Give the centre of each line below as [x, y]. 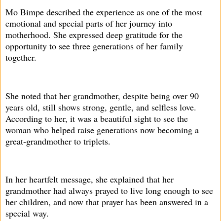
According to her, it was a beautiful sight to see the [97, 118]
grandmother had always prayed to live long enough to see [109, 191]
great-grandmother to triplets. [58, 141]
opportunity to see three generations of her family [94, 46]
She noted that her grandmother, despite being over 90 [102, 95]
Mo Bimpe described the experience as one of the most [104, 12]
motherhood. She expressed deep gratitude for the [94, 34]
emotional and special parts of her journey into [89, 23]
